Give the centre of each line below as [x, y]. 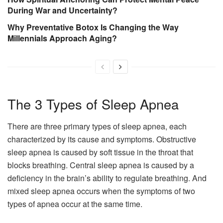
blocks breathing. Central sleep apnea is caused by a [101, 165]
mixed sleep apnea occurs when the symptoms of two [101, 191]
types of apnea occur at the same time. [75, 204]
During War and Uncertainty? [62, 10]
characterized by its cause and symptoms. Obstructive [102, 139]
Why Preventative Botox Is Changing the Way [93, 27]
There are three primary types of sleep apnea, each [97, 126]
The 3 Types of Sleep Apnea [93, 104]
